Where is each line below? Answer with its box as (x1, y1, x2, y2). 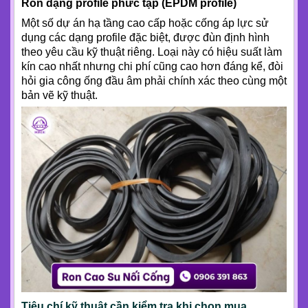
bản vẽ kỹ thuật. (21, 89, 98, 101)
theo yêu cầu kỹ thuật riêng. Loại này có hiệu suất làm (21, 45, 282, 58)
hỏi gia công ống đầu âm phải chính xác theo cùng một (21, 74, 287, 87)
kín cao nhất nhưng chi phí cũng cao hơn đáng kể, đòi (21, 60, 283, 72)
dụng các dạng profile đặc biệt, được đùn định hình (21, 31, 269, 43)
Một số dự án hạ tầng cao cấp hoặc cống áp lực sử (21, 16, 269, 29)
